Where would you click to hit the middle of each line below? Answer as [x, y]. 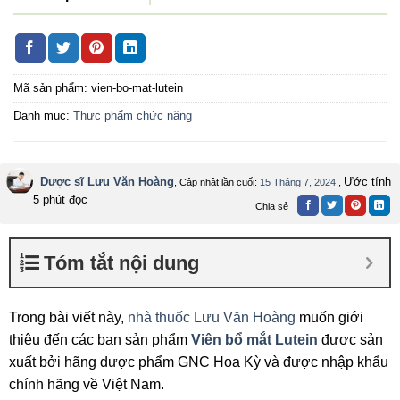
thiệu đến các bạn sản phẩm [100, 340]
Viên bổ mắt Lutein [254, 340]
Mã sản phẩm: [52, 88]
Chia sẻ [271, 207]
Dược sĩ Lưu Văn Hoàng [107, 182]
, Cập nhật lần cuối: [217, 183]
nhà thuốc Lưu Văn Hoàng [212, 318]
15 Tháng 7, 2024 [298, 183]
